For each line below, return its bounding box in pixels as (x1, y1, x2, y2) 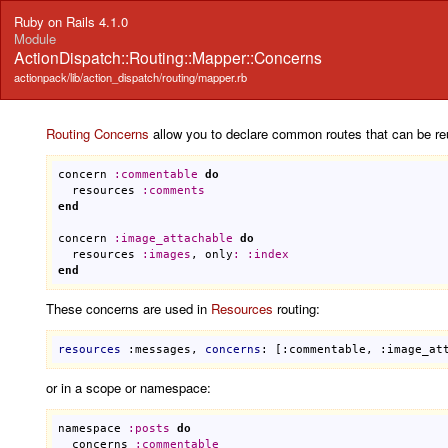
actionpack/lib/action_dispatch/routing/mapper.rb (14, 69, 248, 86)
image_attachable (120, 231, 233, 245)
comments (148, 183, 205, 197)
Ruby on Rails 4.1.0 (14, 12, 129, 32)
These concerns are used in (45, 298, 211, 318)
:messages (127, 342, 191, 356)
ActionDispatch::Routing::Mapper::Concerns (14, 46, 323, 69)
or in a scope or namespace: (45, 377, 211, 397)
